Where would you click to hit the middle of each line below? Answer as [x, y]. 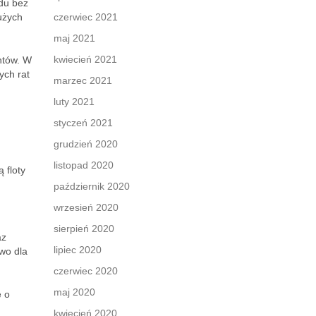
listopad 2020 [84, 165]
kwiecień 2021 [85, 59]
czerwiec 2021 [86, 17]
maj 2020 [74, 292]
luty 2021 [74, 102]
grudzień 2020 [86, 144]
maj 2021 [74, 38]
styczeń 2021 [83, 123]
